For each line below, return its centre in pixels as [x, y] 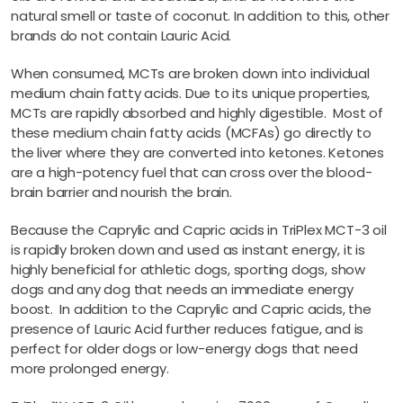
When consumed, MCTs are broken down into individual [190, 73]
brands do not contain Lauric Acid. [121, 35]
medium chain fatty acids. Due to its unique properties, [191, 93]
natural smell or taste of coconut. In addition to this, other [200, 15]
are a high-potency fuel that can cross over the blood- [192, 172]
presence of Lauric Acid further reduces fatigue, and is [188, 328]
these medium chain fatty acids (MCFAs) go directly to [191, 132]
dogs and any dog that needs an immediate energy [182, 289]
